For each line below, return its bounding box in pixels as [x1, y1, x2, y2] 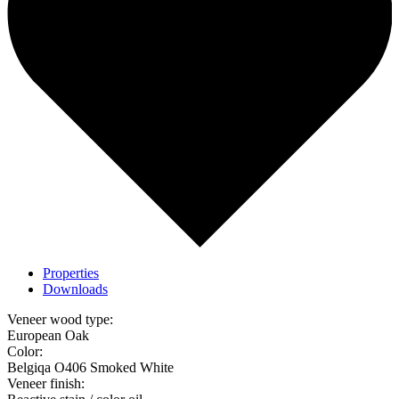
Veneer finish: [7, 376, 85, 392]
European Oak [7, 328, 89, 344]
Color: [7, 344, 43, 360]
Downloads [43, 281, 108, 297]
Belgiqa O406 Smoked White [7, 360, 174, 376]
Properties [43, 265, 99, 281]
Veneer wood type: [7, 312, 113, 328]
